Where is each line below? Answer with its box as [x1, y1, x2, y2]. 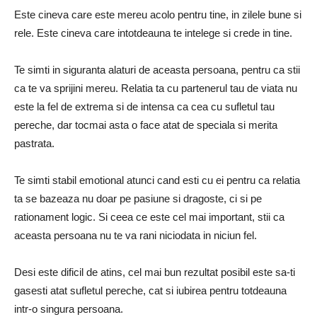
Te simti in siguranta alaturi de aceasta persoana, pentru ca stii [14, 64, 300, 76]
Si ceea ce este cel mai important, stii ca [98, 211, 284, 223]
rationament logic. [14, 211, 98, 223]
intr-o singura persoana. [14, 303, 123, 315]
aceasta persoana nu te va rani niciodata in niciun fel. [14, 229, 257, 241]
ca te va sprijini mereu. [14, 82, 121, 94]
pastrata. [14, 137, 54, 149]
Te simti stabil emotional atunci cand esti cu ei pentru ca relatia [14, 174, 300, 186]
